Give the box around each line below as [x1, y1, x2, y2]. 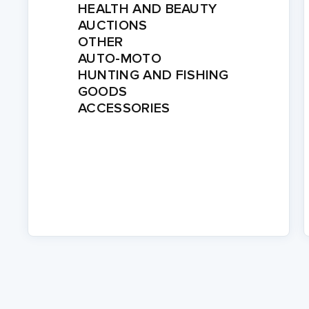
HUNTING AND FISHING [77, 67, 229, 83]
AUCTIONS [78, 17, 148, 34]
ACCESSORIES [78, 100, 170, 117]
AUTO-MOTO [78, 50, 161, 67]
